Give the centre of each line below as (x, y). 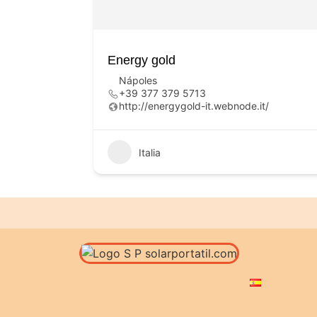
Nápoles (138, 80)
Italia (150, 152)
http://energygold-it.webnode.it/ (194, 106)
